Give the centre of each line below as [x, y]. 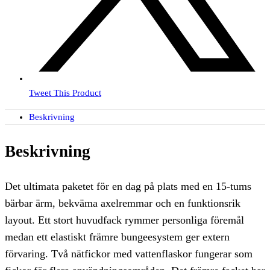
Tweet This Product [65, 93]
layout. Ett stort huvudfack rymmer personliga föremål [124, 220]
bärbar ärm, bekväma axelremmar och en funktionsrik [123, 203]
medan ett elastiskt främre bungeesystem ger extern [117, 237]
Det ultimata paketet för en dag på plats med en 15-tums [128, 186]
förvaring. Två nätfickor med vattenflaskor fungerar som [129, 253]
